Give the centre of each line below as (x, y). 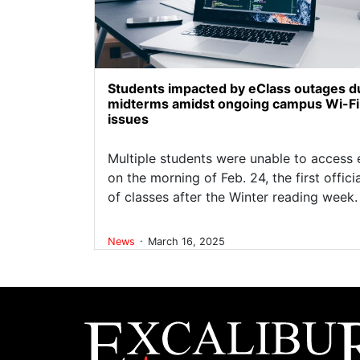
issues (128, 119)
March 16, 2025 (186, 242)
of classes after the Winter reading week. (233, 196)
